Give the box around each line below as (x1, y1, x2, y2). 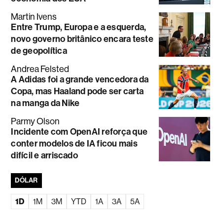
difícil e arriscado (11, 150, 78, 161)
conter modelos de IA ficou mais (11, 138, 138, 149)
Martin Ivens (11, 12, 57, 22)
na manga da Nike (11, 98, 80, 109)
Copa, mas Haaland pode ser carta (11, 86, 144, 97)
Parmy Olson (11, 116, 60, 127)
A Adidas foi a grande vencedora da (11, 74, 149, 85)
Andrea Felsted (11, 64, 70, 74)
